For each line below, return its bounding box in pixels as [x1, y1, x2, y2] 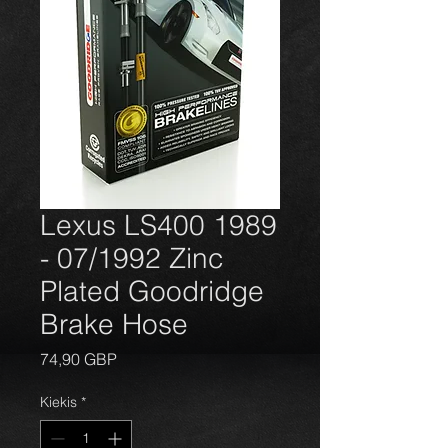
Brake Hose [40, 307, 188, 341]
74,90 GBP [40, 349, 117, 369]
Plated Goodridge [40, 274, 264, 308]
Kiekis [40, 393, 77, 411]
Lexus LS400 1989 [40, 208, 277, 242]
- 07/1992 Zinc [40, 241, 224, 275]
